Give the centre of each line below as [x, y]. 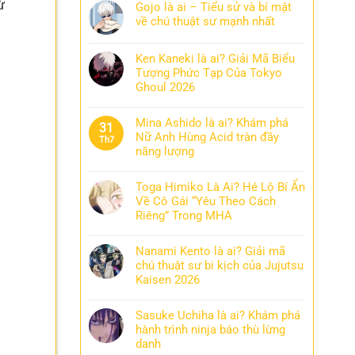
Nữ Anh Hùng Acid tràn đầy [207, 137]
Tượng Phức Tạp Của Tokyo [209, 73]
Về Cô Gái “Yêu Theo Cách [206, 201]
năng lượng [165, 151]
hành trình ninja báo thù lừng [210, 330]
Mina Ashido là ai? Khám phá [212, 123]
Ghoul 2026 [165, 87]
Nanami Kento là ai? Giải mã [210, 251]
